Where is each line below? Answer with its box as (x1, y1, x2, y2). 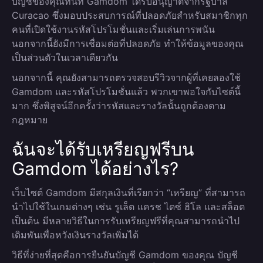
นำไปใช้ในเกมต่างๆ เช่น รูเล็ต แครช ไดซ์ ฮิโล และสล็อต (12, 201, 245, 213)
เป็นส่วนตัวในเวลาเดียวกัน (12, 52, 118, 63)
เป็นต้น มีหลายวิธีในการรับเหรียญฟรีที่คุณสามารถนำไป (12, 215, 240, 227)
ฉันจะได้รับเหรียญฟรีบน (12, 139, 194, 160)
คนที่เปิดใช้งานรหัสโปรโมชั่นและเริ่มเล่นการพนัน (12, 23, 215, 35)
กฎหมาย (12, 114, 48, 126)
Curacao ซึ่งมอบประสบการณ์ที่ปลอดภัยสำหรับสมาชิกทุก (12, 9, 248, 21)
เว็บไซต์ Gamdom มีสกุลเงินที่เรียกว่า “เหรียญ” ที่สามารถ (12, 187, 245, 198)
